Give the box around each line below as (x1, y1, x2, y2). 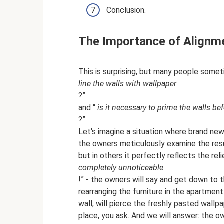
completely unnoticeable (78, 163, 163, 173)
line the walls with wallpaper (78, 79, 176, 89)
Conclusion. (106, 5, 146, 15)
